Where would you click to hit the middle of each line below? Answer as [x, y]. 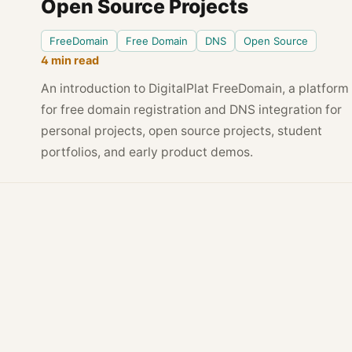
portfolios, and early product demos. [147, 152]
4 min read [70, 60]
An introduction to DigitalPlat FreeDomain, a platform [194, 88]
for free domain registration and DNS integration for [191, 110]
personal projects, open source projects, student [181, 131]
